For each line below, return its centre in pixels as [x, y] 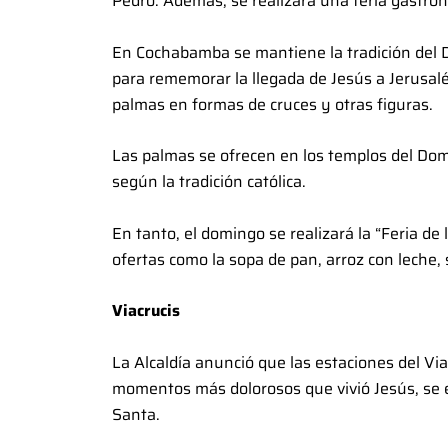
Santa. [136, 414]
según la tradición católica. [209, 182]
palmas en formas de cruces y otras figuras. [272, 104]
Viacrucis [146, 311]
